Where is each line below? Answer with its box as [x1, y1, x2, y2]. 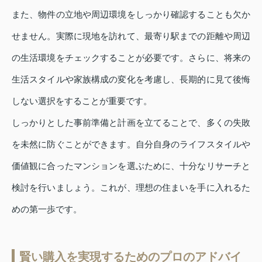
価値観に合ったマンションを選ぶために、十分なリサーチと [12, 160, 250, 171]
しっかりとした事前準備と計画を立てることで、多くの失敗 [12, 117, 250, 127]
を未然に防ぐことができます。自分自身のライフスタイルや [12, 139, 250, 149]
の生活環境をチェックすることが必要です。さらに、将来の [12, 52, 250, 63]
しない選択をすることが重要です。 [12, 95, 152, 106]
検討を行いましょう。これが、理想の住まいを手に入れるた [12, 182, 250, 192]
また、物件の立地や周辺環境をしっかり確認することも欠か [12, 9, 250, 19]
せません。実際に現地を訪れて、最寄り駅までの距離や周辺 [12, 30, 250, 41]
